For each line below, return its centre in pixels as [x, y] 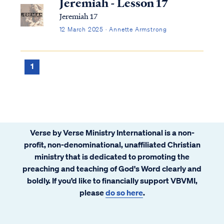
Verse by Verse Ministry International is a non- [112, 132]
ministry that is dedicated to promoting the [112, 156]
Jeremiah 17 [78, 16]
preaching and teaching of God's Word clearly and [112, 168]
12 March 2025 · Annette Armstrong [113, 29]
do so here [124, 192]
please [92, 192]
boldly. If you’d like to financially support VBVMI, [112, 180]
